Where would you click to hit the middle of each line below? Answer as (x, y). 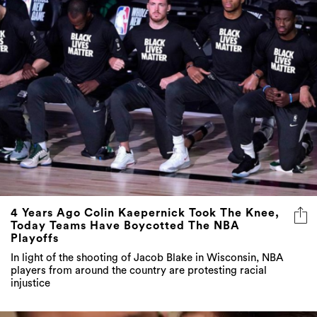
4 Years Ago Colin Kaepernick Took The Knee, (145, 213)
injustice (30, 283)
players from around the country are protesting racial (139, 270)
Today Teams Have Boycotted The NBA (125, 225)
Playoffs (35, 238)
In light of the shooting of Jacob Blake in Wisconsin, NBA (147, 258)
